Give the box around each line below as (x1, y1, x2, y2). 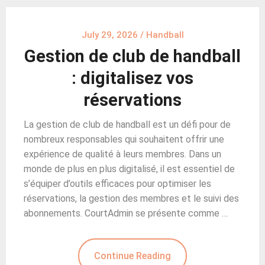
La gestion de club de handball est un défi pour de (24, 118, 231, 130)
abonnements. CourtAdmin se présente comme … (24, 207, 228, 219)
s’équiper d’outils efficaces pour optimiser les (24, 177, 211, 189)
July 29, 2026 (81, 29, 138, 40)
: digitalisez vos (72, 67, 193, 88)
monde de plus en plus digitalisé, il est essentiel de (24, 163, 235, 174)
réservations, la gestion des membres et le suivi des (24, 192, 239, 204)
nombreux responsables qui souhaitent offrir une (24, 133, 224, 145)
